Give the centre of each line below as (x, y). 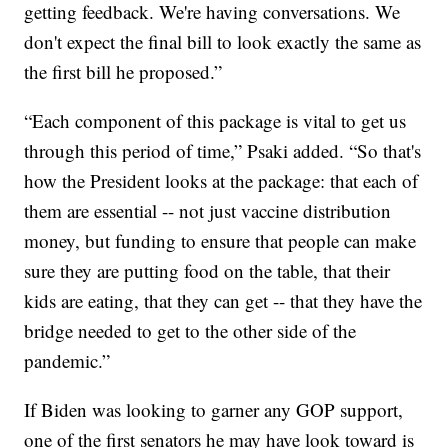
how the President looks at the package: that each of (221, 181)
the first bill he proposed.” (123, 72)
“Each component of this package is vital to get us (215, 121)
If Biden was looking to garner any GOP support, (214, 410)
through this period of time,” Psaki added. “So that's (223, 151)
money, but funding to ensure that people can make (220, 241)
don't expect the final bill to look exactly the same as (223, 42)
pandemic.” (67, 361)
